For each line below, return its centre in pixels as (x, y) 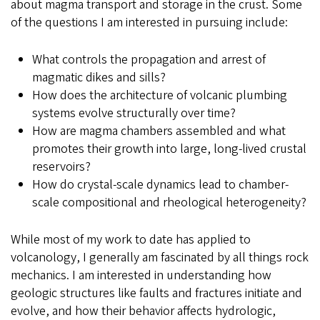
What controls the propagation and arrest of (149, 59)
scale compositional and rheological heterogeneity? (169, 202)
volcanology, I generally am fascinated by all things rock (160, 257)
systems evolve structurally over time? (134, 113)
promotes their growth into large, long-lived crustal (169, 149)
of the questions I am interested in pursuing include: (149, 22)
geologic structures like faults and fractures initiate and (156, 293)
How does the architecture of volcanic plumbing (160, 95)
